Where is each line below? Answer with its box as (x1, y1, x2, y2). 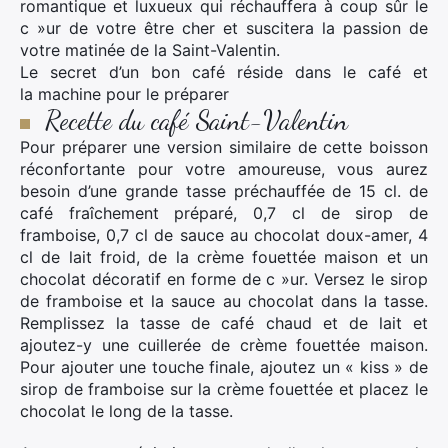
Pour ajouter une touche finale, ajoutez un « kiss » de (20, 357, 428, 377)
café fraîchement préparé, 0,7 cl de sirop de (20, 203, 428, 223)
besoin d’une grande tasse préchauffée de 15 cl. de (20, 181, 428, 201)
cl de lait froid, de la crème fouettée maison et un (20, 247, 428, 267)
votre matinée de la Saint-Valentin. (20, 40, 280, 60)
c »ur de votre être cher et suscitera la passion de (20, 18, 428, 38)
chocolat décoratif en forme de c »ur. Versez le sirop (20, 269, 428, 289)
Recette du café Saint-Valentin (45, 104, 348, 137)
